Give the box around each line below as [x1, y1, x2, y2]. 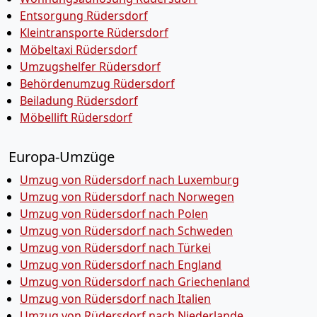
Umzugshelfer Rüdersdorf [20, 59, 161, 74]
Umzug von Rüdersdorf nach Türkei [20, 240, 211, 255]
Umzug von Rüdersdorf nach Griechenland [20, 274, 250, 289]
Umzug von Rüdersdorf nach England [20, 257, 221, 272]
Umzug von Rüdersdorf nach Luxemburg [20, 172, 239, 188]
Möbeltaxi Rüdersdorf [20, 42, 137, 57]
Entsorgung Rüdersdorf [20, 8, 148, 23]
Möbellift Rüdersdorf [20, 110, 132, 125]
